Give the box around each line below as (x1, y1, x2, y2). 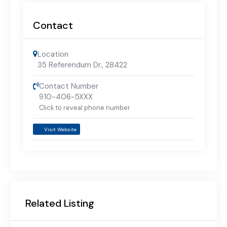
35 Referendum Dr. (37, 59, 102, 70)
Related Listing (25, 197, 94, 210)
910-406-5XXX (39, 91, 93, 102)
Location (37, 49, 68, 59)
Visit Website (44, 126, 77, 133)
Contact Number (39, 81, 98, 91)
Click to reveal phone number (39, 103, 130, 112)
